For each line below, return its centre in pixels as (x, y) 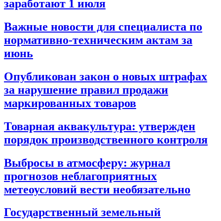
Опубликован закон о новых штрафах (106, 76)
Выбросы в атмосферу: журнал (87, 163)
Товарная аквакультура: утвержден (100, 126)
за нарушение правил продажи (86, 90)
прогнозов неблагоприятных (80, 176)
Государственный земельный (82, 212)
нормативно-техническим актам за (98, 40)
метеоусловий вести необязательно (97, 189)
